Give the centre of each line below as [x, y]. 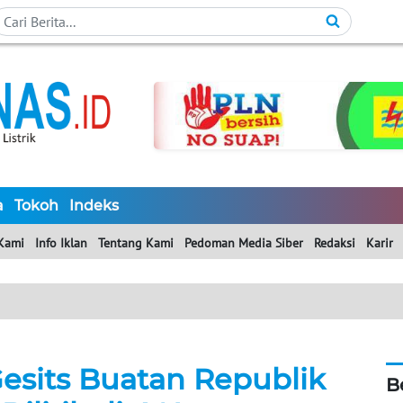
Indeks [94, 206]
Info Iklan [61, 243]
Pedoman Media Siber [244, 243]
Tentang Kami [136, 243]
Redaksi [335, 243]
